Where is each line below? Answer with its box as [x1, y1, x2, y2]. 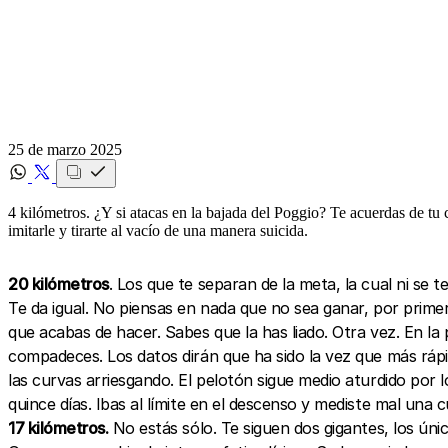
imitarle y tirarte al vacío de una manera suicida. [8, 221, 308, 239]
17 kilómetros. [8, 417, 109, 438]
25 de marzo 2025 [8, 140, 122, 158]
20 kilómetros [8, 273, 109, 294]
